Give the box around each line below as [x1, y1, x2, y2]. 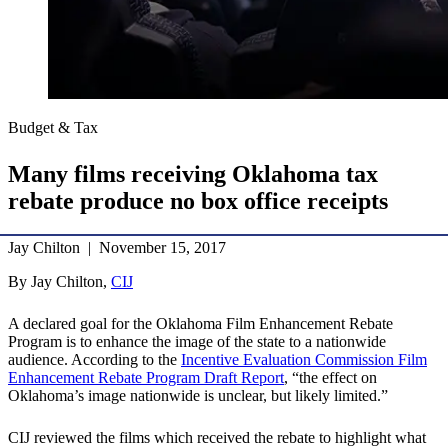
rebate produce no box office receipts [8, 188, 388, 215]
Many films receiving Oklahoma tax [8, 161, 378, 188]
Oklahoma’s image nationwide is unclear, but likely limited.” [8, 387, 388, 405]
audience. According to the [8, 351, 181, 369]
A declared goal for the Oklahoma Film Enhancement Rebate [8, 315, 393, 333]
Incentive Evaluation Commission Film [181, 351, 427, 369]
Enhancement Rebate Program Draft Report [8, 369, 284, 387]
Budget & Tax [8, 119, 98, 137]
